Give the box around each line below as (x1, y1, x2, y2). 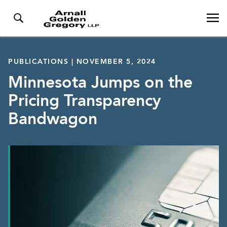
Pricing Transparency (8, 94, 161, 110)
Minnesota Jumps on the (8, 75, 193, 92)
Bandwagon (8, 112, 97, 128)
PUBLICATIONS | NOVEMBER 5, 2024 (8, 58, 156, 65)
